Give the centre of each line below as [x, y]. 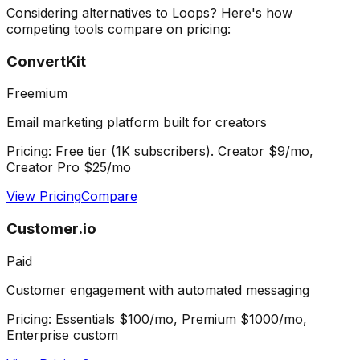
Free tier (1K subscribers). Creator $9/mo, [184, 151]
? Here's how [251, 12]
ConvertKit [46, 61]
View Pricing [44, 196]
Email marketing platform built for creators [137, 123]
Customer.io [51, 229]
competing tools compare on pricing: [119, 29]
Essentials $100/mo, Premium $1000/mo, [181, 319]
